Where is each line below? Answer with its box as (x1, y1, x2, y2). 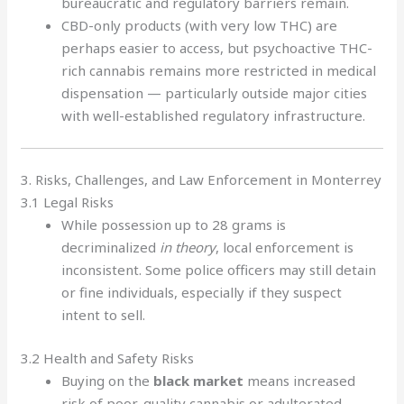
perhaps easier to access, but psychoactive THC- (61, 39, 373, 57)
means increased (243, 371, 356, 390)
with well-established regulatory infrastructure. (61, 106, 366, 124)
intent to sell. (61, 306, 146, 324)
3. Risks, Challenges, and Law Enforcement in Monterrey (21, 170, 382, 188)
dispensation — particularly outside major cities (61, 84, 368, 102)
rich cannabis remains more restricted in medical (61, 61, 377, 79)
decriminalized (61, 238, 161, 256)
